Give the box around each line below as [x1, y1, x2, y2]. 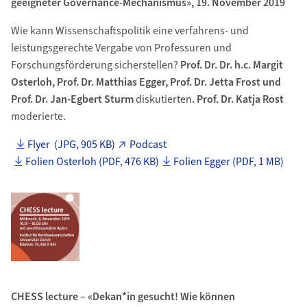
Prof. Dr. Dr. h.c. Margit [180, 58, 283, 73]
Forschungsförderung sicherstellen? [10, 58, 180, 73]
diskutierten [135, 92, 192, 107]
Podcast [130, 137, 169, 152]
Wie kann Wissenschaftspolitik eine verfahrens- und [10, 23, 249, 38]
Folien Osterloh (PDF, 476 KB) [25, 154, 160, 169]
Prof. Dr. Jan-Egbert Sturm [10, 92, 136, 107]
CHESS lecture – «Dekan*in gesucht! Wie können [10, 289, 235, 304]
